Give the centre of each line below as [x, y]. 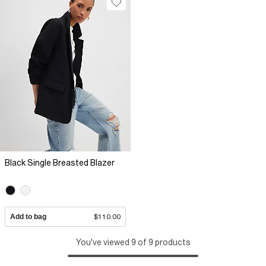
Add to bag [28, 217]
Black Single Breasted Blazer [60, 163]
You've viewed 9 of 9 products [133, 243]
